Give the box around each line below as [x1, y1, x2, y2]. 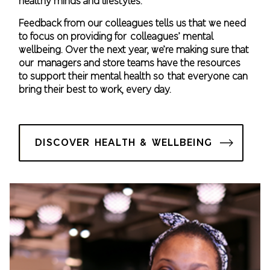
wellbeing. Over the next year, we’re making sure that [19, 43, 250, 55]
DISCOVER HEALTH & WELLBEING [35, 136, 212, 149]
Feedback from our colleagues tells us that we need [19, 16, 246, 29]
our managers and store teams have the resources [19, 56, 241, 69]
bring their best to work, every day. [19, 83, 172, 95]
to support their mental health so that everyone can [19, 69, 248, 82]
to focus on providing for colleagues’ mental [19, 30, 214, 42]
